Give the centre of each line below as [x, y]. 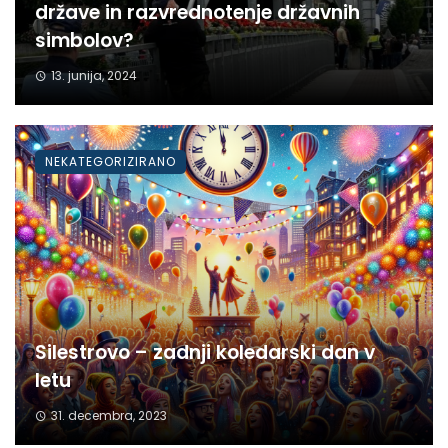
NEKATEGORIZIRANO [110, 162]
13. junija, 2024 [93, 76]
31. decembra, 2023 [108, 416]
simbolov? [84, 41]
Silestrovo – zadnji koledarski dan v [205, 353]
